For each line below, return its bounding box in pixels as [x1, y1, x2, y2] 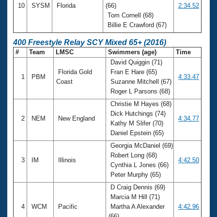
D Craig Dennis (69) [108, 183, 165, 191]
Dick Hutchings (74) [108, 109, 166, 117]
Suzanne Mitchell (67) [108, 77, 171, 85]
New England [56, 114, 97, 122]
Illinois [56, 156, 78, 164]
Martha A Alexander [108, 202, 165, 210]
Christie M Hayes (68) [108, 100, 171, 108]
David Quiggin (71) [108, 58, 162, 66]
